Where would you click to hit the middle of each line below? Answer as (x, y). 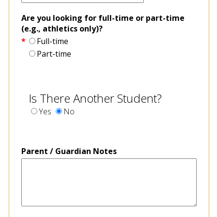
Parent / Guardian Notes (69, 151)
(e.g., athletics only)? (62, 28)
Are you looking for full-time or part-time (103, 18)
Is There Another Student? (95, 98)
